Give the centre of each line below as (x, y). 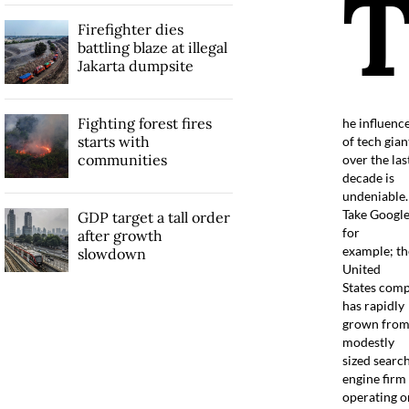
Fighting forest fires (144, 123)
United (361, 268)
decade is (368, 177)
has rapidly (373, 305)
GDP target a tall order (153, 217)
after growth (120, 235)
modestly (368, 341)
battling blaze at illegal (152, 47)
